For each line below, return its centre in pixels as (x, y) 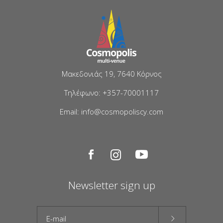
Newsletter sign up (111, 185)
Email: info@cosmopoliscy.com (111, 111)
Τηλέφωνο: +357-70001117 (111, 92)
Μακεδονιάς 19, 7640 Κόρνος (111, 73)
